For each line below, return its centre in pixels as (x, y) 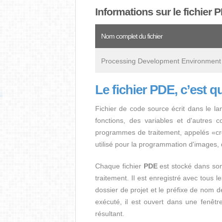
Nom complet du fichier (132, 36)
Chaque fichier (119, 166)
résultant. (110, 214)
